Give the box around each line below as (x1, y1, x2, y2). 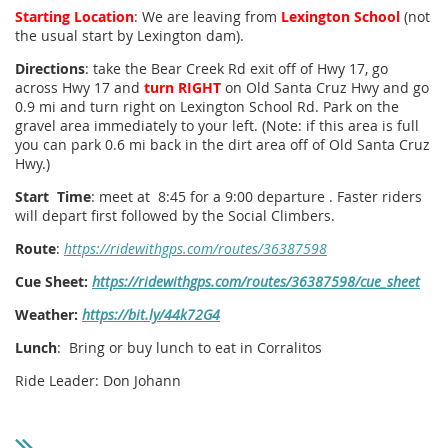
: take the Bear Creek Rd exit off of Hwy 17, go (85, 59, 388, 79)
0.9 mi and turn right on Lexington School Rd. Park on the (15, 97, 399, 117)
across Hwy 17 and (15, 78, 144, 98)
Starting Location (15, 7, 134, 27)
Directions (15, 59, 85, 79)
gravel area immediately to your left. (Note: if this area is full (15, 116, 419, 136)
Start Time (15, 187, 91, 207)
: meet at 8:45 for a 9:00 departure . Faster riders (91, 187, 422, 207)
